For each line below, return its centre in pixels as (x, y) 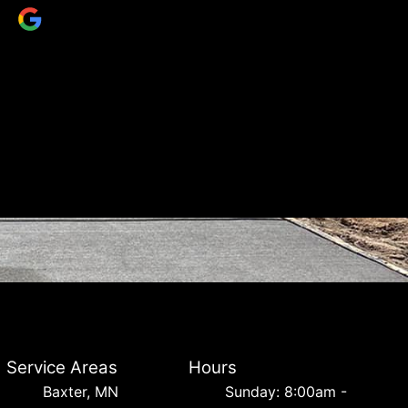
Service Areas (61, 367)
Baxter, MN (80, 392)
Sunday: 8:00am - (286, 392)
